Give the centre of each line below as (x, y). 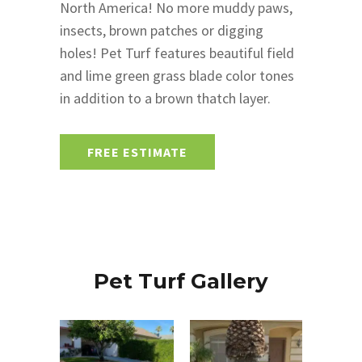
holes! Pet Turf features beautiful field (177, 53)
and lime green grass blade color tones (177, 75)
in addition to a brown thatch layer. (165, 98)
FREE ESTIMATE (137, 152)
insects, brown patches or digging (162, 30)
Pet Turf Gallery (181, 281)
